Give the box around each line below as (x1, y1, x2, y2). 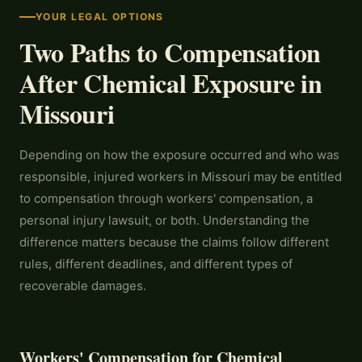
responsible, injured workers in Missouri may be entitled (19, 169, 342, 184)
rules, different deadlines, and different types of (19, 256, 293, 271)
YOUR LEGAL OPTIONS (36, 11, 164, 23)
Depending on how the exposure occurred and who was (19, 147, 339, 162)
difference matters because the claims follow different (19, 234, 329, 250)
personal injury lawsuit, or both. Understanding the (19, 213, 309, 228)
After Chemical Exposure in (19, 64, 322, 102)
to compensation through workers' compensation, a (19, 191, 313, 206)
